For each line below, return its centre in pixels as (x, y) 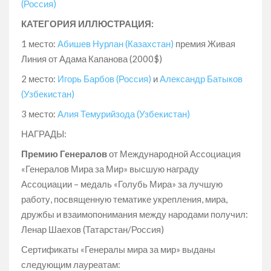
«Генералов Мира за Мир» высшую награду (110, 168)
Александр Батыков (200, 78)
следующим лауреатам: (71, 264)
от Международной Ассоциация (174, 153)
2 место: (39, 78)
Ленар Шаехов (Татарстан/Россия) (93, 229)
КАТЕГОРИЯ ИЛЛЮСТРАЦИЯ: (87, 23)
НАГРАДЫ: (44, 133)
